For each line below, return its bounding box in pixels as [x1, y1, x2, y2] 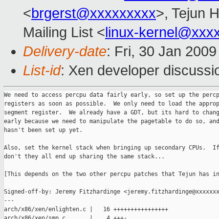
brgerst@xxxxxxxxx [31, 5, 156, 22]
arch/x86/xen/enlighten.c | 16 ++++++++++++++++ [4, 206, 168, 213]
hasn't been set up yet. [4, 127, 83, 134]
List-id [23, 63, 61, 79]
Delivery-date [23, 44, 107, 60]
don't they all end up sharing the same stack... [4, 153, 165, 160]
